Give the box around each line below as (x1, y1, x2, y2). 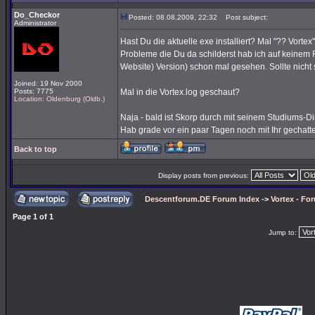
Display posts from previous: (157, 172, 251, 179)
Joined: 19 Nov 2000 (14, 79, 82, 87)
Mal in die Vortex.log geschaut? (120, 87, 240, 97)
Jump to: (269, 229, 299, 236)
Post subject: (219, 13, 268, 21)
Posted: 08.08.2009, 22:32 (129, 13, 217, 21)
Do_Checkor (14, 11, 60, 19)
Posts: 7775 (14, 87, 53, 95)
